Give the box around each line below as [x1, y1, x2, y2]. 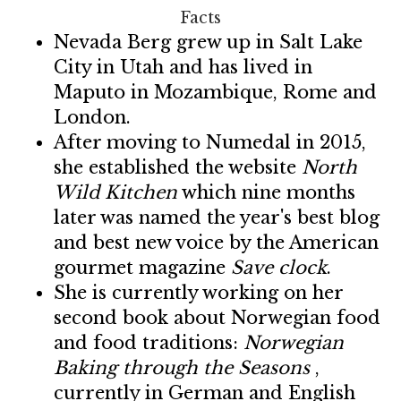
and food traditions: [54, 332, 243, 354]
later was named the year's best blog [54, 207, 380, 228]
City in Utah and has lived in [54, 56, 312, 78]
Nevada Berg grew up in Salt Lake [54, 31, 363, 53]
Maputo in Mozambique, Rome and [54, 81, 377, 103]
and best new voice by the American [54, 232, 379, 253]
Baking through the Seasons [54, 357, 310, 379]
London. [54, 107, 131, 128]
